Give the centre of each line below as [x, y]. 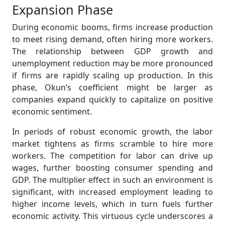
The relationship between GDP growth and [113, 51]
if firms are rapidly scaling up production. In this [113, 75]
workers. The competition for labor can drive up [113, 156]
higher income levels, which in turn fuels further [113, 204]
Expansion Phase [63, 10]
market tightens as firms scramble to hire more [113, 144]
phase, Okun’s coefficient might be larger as [113, 87]
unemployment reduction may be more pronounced [113, 63]
